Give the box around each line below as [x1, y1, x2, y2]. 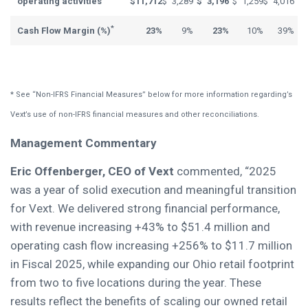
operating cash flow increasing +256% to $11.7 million [10, 239, 292, 253]
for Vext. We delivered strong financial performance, [10, 201, 280, 216]
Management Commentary [10, 135, 157, 150]
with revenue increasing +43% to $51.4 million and [10, 220, 270, 234]
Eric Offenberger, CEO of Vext [10, 164, 174, 179]
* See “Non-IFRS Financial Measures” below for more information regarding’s [10, 90, 292, 100]
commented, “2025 [174, 164, 276, 179]
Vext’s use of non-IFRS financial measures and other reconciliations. [10, 110, 259, 120]
